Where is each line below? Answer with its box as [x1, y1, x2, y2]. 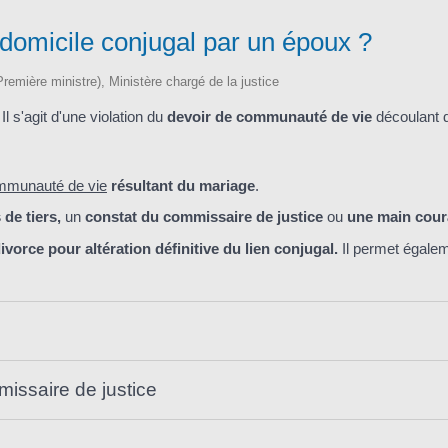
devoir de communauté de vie [167, 108, 372, 126]
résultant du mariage [107, 176, 255, 194]
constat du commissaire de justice [85, 208, 327, 226]
